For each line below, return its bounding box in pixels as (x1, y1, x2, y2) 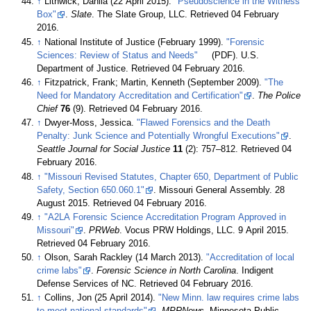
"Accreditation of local (206, 253, 295, 263)
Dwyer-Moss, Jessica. (44, 118, 137, 128)
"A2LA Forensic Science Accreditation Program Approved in (44, 212, 287, 222)
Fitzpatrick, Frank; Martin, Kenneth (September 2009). (44, 77, 265, 87)
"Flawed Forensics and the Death (137, 118, 271, 128)
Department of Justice (37, 63, 126, 74)
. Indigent (236, 266, 274, 276)
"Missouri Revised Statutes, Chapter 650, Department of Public (44, 171, 299, 182)
